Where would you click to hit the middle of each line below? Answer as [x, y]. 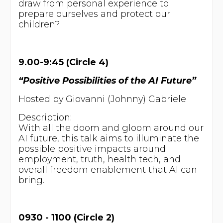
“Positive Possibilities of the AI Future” [107, 80]
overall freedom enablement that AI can [108, 169]
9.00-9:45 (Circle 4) [63, 62]
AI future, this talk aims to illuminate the [109, 138]
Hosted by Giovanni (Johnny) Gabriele [102, 99]
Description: [45, 117]
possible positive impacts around [92, 148]
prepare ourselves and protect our [94, 14]
